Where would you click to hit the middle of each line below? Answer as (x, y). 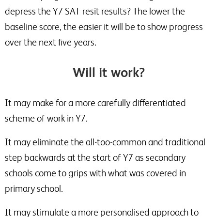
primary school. (34, 188)
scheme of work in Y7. (46, 118)
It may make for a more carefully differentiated (95, 103)
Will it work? (108, 72)
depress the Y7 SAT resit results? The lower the (95, 11)
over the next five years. (51, 42)
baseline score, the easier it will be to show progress (104, 27)
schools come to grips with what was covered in (95, 173)
